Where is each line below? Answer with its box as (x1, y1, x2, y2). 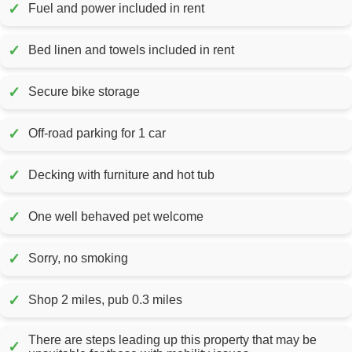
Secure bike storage (28, 85, 140, 99)
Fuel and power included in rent (170, 2, 204, 16)
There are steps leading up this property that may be (28, 332, 317, 346)
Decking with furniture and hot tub (28, 168, 214, 182)
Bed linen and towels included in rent (200, 43, 234, 57)
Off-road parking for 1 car (28, 126, 166, 141)
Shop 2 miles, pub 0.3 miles (28, 293, 182, 307)
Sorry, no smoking (28, 251, 128, 266)
